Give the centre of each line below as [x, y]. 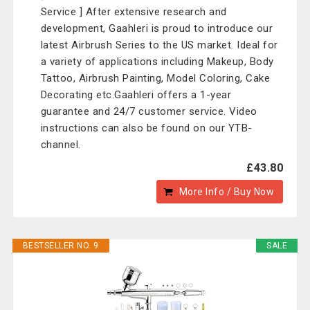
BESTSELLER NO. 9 [61, 246]
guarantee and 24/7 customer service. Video [149, 111]
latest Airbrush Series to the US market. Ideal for [159, 45]
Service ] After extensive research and [134, 12]
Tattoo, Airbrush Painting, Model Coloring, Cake [155, 78]
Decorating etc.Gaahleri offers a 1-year [136, 95]
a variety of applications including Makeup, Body [157, 62]
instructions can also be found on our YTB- [146, 128]
